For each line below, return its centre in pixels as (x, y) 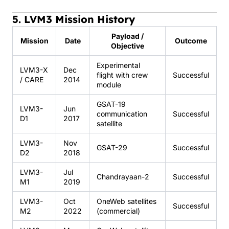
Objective (127, 45)
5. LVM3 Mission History (74, 19)
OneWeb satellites (127, 201)
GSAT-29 (112, 147)
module (109, 84)
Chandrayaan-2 (123, 176)
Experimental (118, 65)
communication (122, 113)
